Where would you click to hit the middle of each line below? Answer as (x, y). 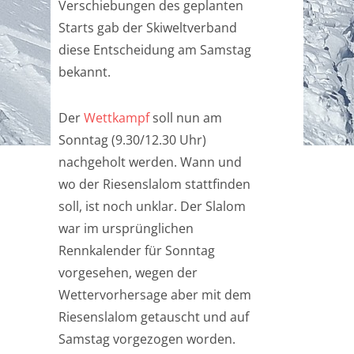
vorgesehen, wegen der (128, 273)
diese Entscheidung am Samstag (155, 50)
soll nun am (186, 118)
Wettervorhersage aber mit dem (155, 295)
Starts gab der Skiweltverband (148, 28)
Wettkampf (117, 118)
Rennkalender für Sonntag (137, 250)
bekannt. (85, 72)
